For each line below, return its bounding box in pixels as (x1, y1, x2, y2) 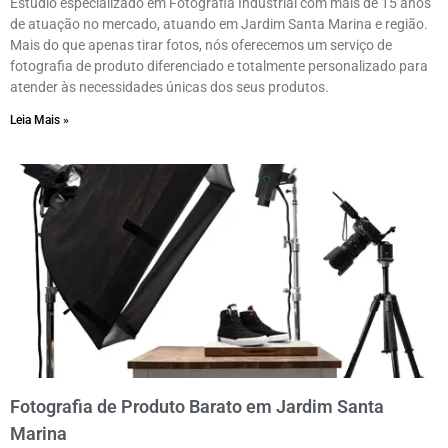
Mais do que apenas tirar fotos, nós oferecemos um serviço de (10, 37, 392, 54)
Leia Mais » (10, 113, 69, 128)
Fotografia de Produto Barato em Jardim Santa (10, 396, 384, 418)
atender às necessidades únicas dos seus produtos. (10, 79, 329, 96)
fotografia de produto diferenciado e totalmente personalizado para (10, 58, 428, 75)
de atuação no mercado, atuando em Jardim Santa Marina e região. (10, 16, 428, 33)
